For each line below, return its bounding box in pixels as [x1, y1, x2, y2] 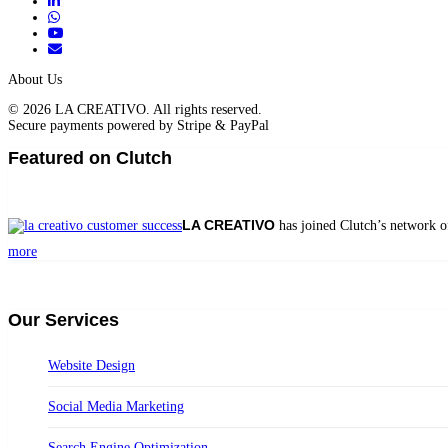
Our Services [8, 309, 119, 330]
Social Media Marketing [48, 398, 184, 414]
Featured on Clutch [8, 147, 172, 168]
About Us [8, 71, 62, 87]
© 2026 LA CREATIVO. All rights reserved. [8, 101, 262, 117]
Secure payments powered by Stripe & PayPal [8, 117, 269, 133]
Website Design [48, 357, 135, 373]
